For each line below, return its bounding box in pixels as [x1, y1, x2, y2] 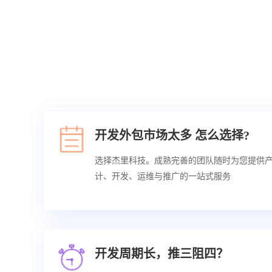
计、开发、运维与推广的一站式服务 [95, 172, 231, 182]
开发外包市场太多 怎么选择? [95, 129, 250, 143]
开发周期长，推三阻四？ [95, 247, 228, 261]
